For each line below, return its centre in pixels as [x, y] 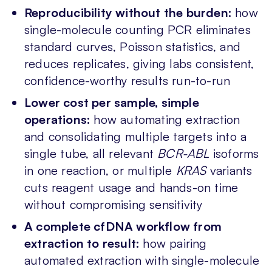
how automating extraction [167, 119]
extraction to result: [84, 243]
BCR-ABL [183, 153]
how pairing [175, 243]
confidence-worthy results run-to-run [127, 80]
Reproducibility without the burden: [130, 12]
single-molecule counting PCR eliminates [138, 29]
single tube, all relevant [91, 153]
